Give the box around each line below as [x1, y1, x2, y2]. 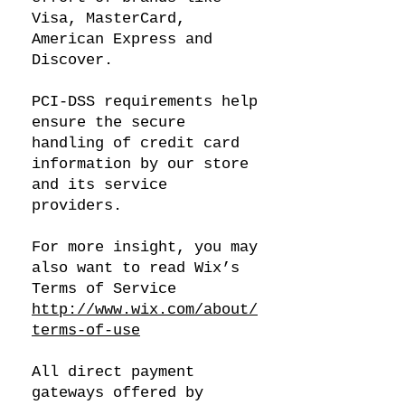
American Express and [32, 31, 212, 48]
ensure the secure [32, 114, 185, 131]
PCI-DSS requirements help [32, 93, 258, 110]
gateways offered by [32, 384, 203, 401]
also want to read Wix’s [32, 259, 240, 277]
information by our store [32, 155, 249, 173]
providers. [32, 197, 122, 214]
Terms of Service [32, 280, 176, 297]
